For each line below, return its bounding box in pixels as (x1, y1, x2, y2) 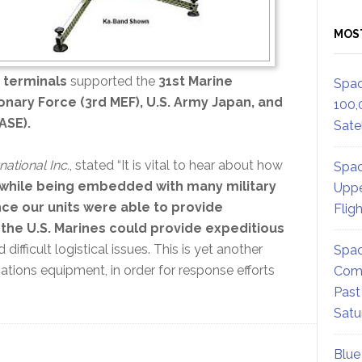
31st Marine (158, 73, 233, 89)
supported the (66, 73, 158, 89)
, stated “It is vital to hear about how (69, 157, 283, 173)
